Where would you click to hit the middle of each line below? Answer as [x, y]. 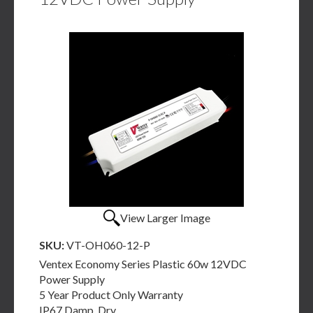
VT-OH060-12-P [108, 245]
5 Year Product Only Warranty [111, 294]
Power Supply [72, 279]
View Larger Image [165, 218]
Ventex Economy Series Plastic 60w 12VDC [143, 264]
